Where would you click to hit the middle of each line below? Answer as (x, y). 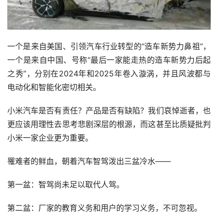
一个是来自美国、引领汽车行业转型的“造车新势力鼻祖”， (109, 46)
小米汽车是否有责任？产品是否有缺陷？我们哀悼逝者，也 (109, 110)
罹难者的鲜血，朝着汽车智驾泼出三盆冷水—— (89, 161)
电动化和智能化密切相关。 (54, 87)
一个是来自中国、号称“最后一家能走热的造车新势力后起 (109, 60)
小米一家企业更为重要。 (50, 137)
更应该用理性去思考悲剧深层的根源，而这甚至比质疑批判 (109, 124)
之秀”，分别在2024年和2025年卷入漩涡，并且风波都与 (109, 73)
